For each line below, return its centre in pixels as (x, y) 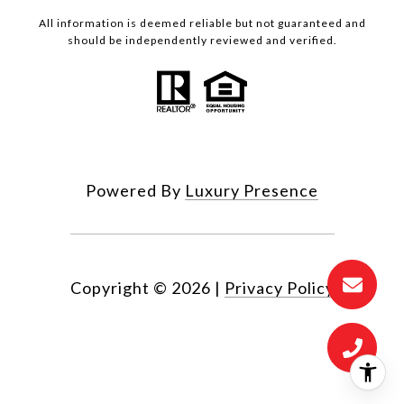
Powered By (135, 191)
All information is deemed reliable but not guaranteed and (202, 23)
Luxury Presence (252, 191)
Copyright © (119, 288)
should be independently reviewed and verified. (202, 41)
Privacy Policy (279, 288)
